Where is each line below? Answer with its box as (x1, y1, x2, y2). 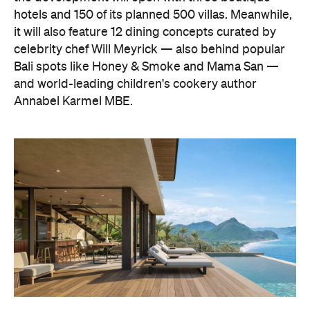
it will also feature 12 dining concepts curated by (14, 26, 276, 39)
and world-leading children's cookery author (14, 77, 257, 91)
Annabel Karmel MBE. (14, 95, 133, 108)
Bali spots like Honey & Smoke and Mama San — (14, 60, 279, 73)
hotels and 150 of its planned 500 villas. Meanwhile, (14, 8, 292, 21)
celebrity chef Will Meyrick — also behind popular (14, 43, 285, 56)
